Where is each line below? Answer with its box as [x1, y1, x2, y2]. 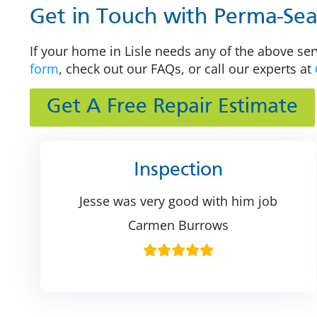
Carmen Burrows [128, 216, 229, 234]
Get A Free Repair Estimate [47, 96, 298, 117]
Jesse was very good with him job [79, 192, 277, 209]
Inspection [134, 161, 223, 180]
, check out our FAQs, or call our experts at [59, 60, 315, 78]
